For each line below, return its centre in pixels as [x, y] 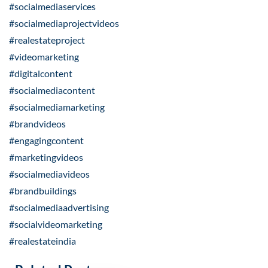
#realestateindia [42, 241]
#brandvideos [37, 124]
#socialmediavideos [49, 174]
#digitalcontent [41, 74]
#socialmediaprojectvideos [64, 23]
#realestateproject [47, 40]
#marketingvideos [46, 157]
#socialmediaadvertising [59, 208]
